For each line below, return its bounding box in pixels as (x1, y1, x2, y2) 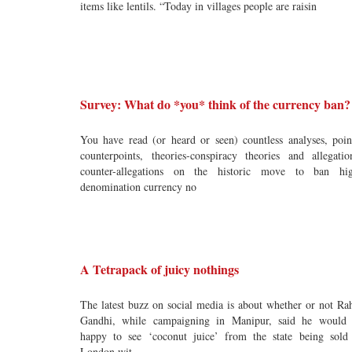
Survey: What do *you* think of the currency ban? (80, 95, 350, 113)
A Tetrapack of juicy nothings (80, 260, 239, 278)
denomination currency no (80, 179, 196, 194)
